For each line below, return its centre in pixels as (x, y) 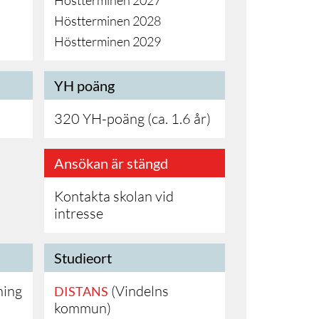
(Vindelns (138, 291)
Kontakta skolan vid (114, 196)
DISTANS (81, 291)
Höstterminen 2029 (108, 41)
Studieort (83, 258)
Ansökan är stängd (111, 163)
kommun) (83, 308)
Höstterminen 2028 (108, 21)
